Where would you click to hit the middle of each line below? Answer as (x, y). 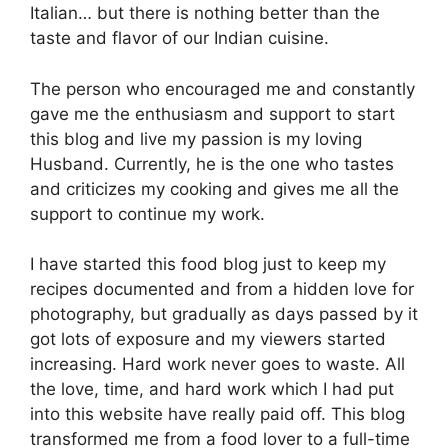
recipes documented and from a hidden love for (222, 289)
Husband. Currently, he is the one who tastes (212, 163)
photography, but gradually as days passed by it (224, 314)
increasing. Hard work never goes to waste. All (217, 364)
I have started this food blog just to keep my (208, 264)
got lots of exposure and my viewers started (208, 339)
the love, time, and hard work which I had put (212, 389)
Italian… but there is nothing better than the (205, 13)
